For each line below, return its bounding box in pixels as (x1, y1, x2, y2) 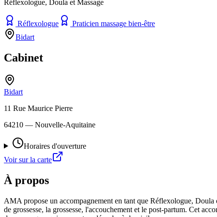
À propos (4, 173, 49, 186)
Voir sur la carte (4, 155, 52, 164)
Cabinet (4, 51, 43, 64)
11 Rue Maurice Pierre (4, 104, 73, 112)
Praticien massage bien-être (72, 19, 155, 28)
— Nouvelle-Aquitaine (23, 120, 95, 129)
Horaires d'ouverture (23, 141, 86, 150)
